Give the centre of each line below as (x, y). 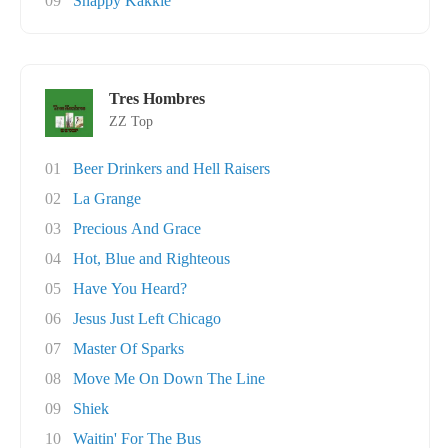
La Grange (107, 198)
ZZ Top (131, 121)
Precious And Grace (137, 228)
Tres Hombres (157, 98)
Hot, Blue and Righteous (151, 258)
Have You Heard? (130, 288)
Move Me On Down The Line (169, 378)
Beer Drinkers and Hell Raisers (171, 168)
